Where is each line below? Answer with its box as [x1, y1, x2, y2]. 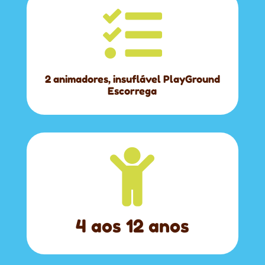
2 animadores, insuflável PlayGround [44, 73, 220, 85]
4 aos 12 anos [75, 215, 189, 237]
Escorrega [108, 85, 157, 97]
